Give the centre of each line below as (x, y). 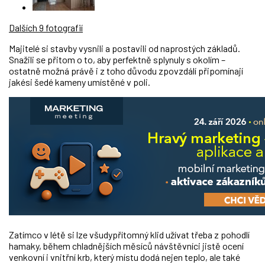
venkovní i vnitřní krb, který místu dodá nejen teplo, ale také (125, 257)
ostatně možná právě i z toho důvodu (84, 71)
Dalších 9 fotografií (46, 28)
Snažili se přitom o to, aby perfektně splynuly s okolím (115, 60)
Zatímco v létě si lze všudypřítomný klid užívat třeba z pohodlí (129, 235)
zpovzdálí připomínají (201, 71)
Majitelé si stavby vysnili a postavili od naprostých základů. (125, 49)
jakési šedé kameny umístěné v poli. (80, 82)
